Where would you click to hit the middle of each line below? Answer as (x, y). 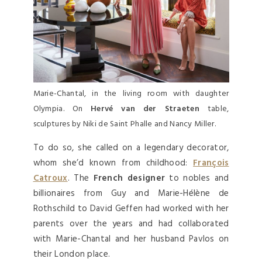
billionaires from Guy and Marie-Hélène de (131, 193)
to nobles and (197, 178)
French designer (129, 178)
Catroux (50, 178)
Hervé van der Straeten (145, 109)
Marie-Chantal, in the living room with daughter (131, 94)
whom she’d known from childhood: (113, 163)
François (211, 163)
